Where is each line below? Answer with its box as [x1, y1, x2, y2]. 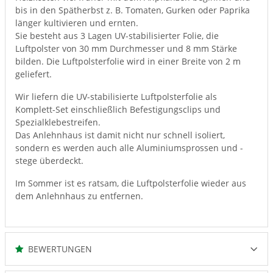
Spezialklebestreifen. [15, 116, 101, 128]
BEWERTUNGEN [23, 243, 92, 255]
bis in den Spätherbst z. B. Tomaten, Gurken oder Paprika [15, 4, 250, 16]
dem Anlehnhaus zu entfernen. [15, 190, 143, 202]
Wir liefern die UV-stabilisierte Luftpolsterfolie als [15, 91, 217, 102]
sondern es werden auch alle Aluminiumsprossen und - [15, 142, 243, 154]
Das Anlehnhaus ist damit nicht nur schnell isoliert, [15, 129, 225, 141]
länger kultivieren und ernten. [15, 17, 138, 29]
